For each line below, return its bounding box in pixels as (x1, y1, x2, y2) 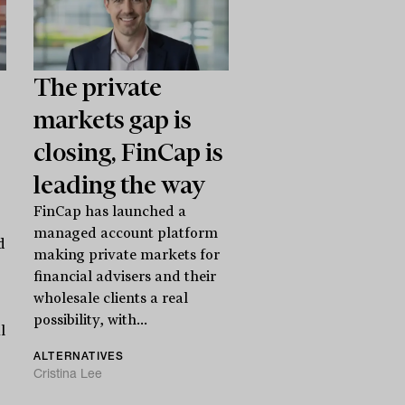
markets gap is (33, 104, 193, 134)
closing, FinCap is (33, 137, 224, 166)
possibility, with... (33, 311, 148, 328)
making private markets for (33, 246, 221, 263)
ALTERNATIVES (33, 348, 125, 363)
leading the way (33, 169, 206, 199)
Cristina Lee (33, 364, 103, 381)
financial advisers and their (33, 268, 217, 285)
